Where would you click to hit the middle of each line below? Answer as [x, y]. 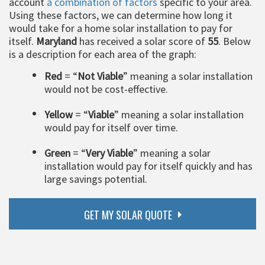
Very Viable [109, 153]
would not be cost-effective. [106, 89]
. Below [235, 41]
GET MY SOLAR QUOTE [128, 214]
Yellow [59, 114]
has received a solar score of [142, 41]
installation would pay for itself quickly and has [148, 166]
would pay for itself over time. [111, 127]
